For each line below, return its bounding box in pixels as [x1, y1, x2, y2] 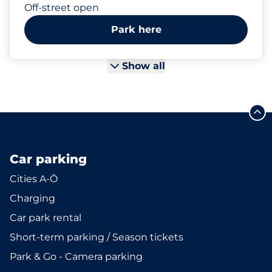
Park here [110, 24, 161, 35]
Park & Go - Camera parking [10, 251, 143, 262]
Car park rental [10, 212, 81, 223]
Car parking [10, 152, 87, 166]
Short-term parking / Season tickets [10, 231, 183, 243]
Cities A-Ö [10, 173, 58, 185]
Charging [10, 192, 55, 204]
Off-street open [24, 2, 99, 13]
